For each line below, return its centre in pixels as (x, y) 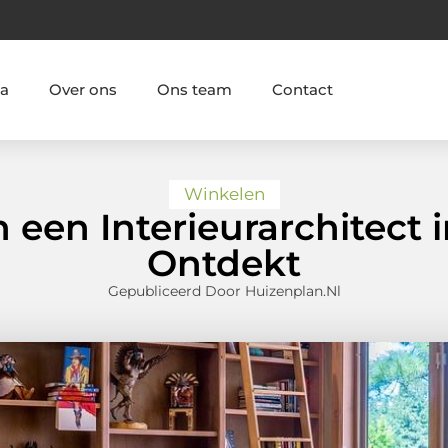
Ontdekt (224, 263)
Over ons (82, 89)
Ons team (194, 89)
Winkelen (224, 194)
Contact (302, 89)
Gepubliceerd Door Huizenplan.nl (224, 291)
